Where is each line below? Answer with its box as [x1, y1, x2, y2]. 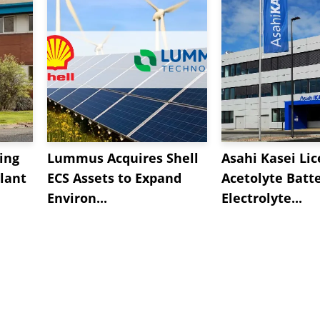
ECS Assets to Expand [47, 169, 181, 187]
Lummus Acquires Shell [47, 149, 199, 167]
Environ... [47, 189, 107, 207]
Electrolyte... [221, 189, 302, 207]
